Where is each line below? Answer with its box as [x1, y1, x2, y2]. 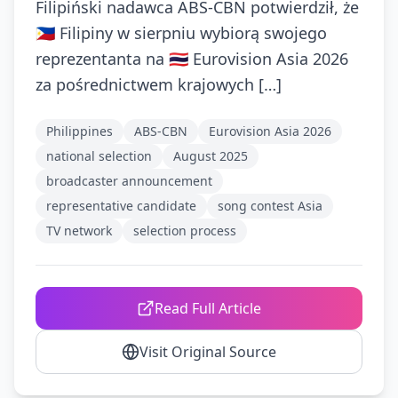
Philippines [46, 123, 113, 139]
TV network [46, 222, 112, 239]
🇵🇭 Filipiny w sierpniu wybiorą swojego [36, 22, 327, 44]
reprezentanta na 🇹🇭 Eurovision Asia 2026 [36, 48, 348, 69]
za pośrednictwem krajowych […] [36, 74, 282, 95]
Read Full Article [155, 298, 261, 318]
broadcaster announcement [46, 172, 212, 189]
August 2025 [173, 147, 248, 164]
